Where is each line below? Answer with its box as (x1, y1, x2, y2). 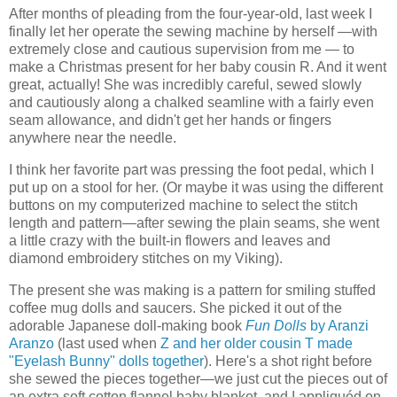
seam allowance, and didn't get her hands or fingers (9, 113, 331, 128)
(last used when (54, 336, 160, 352)
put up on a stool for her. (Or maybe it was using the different (9, 180, 383, 196)
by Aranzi (307, 318, 369, 334)
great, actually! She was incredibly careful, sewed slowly (9, 77, 362, 93)
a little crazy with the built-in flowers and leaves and (9, 233, 331, 249)
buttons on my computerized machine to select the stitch (9, 198, 358, 214)
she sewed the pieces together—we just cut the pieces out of (9, 371, 387, 387)
